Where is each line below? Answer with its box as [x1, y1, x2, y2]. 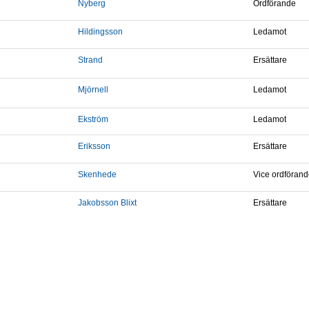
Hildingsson [78, 27, 123, 37]
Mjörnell [78, 85, 108, 95]
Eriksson [78, 141, 110, 152]
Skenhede [78, 170, 117, 180]
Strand [78, 55, 103, 66]
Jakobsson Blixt [78, 198, 137, 208]
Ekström [78, 114, 108, 125]
